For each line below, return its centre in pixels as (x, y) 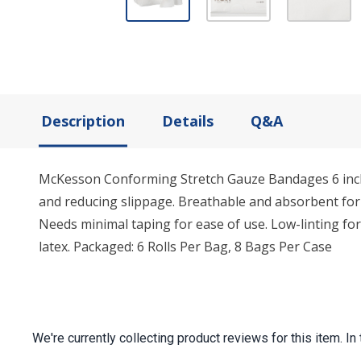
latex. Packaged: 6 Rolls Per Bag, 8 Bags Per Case (185, 247)
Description (83, 121)
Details (188, 121)
